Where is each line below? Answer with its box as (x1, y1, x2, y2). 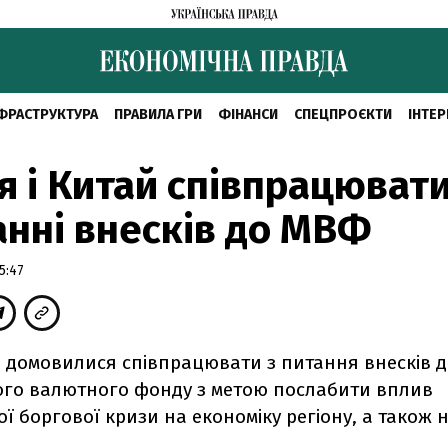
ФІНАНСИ (217, 106, 278, 123)
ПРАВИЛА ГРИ (113, 106, 202, 123)
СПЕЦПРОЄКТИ (293, 106, 392, 123)
